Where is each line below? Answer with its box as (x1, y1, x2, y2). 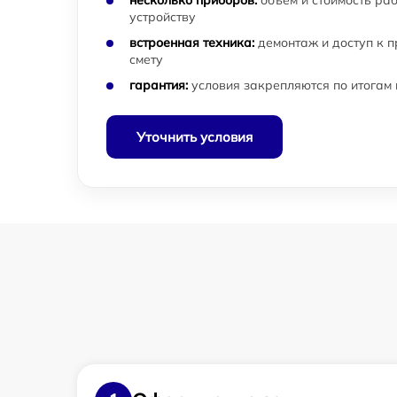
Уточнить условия (136, 128, 253, 145)
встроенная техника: (129, 35, 254, 51)
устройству (129, 9, 196, 25)
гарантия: (129, 77, 188, 93)
